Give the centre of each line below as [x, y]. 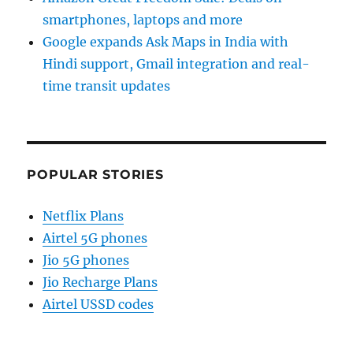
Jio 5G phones [86, 260]
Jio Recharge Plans [100, 282]
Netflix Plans [84, 216]
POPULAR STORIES [95, 175]
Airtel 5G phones [95, 238]
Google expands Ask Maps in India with [166, 42]
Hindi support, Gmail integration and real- [176, 64]
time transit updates [107, 86]
